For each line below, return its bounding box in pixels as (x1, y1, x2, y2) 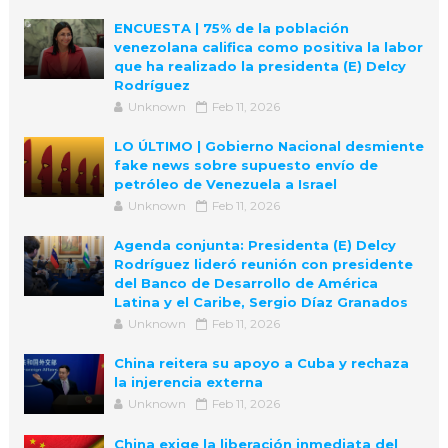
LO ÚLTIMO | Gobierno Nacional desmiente (113, 137, 424, 154)
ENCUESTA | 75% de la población (113, 19, 349, 36)
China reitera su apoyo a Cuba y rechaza (113, 354, 409, 371)
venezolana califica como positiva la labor (113, 38, 423, 55)
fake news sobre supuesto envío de (113, 156, 378, 173)
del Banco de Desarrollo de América (113, 274, 378, 291)
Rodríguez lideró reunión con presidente (113, 255, 413, 272)
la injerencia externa (113, 373, 263, 390)
